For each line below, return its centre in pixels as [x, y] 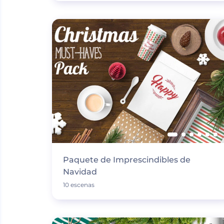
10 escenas [78, 185]
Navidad [80, 172]
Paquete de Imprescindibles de [126, 160]
